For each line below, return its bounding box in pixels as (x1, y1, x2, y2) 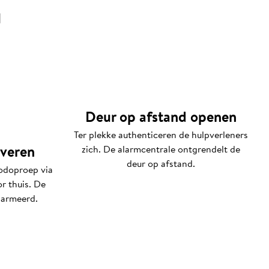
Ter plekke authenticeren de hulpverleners (74, 127, 248, 142)
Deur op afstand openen (85, 106, 237, 127)
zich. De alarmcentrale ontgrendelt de (82, 142, 240, 156)
